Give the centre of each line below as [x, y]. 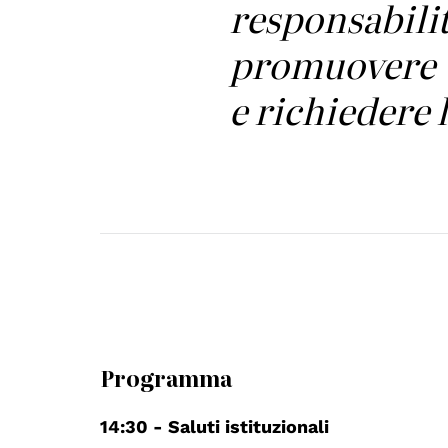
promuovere [332, 63]
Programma [166, 377]
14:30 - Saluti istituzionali [215, 426]
